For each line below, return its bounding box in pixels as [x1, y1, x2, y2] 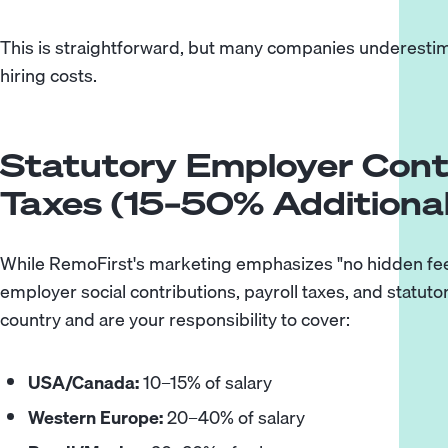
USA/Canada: [28, 368, 140, 397]
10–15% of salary [139, 368, 273, 397]
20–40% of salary [163, 403, 306, 432]
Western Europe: [28, 403, 164, 432]
